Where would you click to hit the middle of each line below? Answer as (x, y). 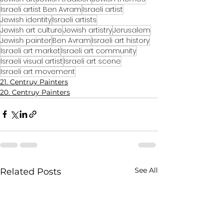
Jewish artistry (88, 30)
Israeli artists (74, 19)
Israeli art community (99, 51)
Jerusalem (132, 30)
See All (146, 170)
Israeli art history (121, 40)
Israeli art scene (92, 61)
